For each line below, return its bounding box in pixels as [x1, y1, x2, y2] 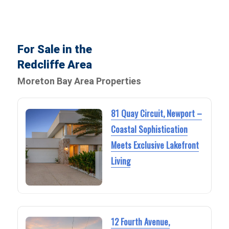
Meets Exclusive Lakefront [110, 139, 199, 152]
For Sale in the [17, 43, 93, 56]
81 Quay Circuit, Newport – [110, 107, 202, 120]
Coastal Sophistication [110, 123, 188, 136]
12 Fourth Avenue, [110, 215, 170, 228]
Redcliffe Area [17, 58, 93, 72]
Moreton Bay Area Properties [17, 76, 142, 87]
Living [110, 154, 130, 168]
